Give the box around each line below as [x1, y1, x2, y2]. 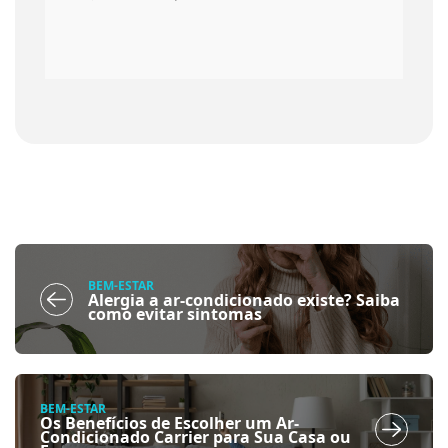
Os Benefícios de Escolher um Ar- [40, 411, 299, 434]
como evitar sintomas [88, 302, 262, 325]
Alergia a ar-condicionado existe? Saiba [88, 288, 400, 311]
